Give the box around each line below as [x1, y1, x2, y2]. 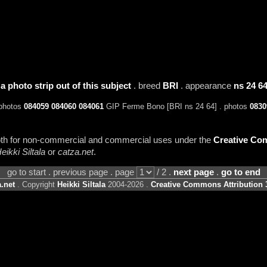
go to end [221, 167, 260, 178]
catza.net [57, 147, 94, 157]
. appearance [178, 80, 234, 91]
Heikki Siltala [57, 180, 105, 190]
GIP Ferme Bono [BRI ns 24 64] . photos [103, 102, 250, 111]
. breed [131, 80, 163, 91]
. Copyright [15, 180, 57, 190]
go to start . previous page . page [7, 167, 136, 178]
